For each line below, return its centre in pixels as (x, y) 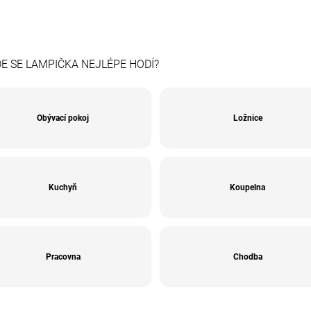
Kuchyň (63, 187)
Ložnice (247, 118)
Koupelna (248, 187)
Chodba (247, 257)
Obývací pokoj (63, 118)
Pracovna (63, 257)
